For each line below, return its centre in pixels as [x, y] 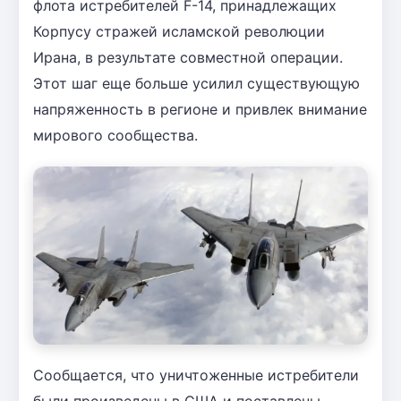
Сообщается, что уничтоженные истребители [196, 375]
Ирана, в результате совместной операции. [188, 57]
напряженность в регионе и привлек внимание [200, 109]
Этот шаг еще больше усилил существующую [196, 83]
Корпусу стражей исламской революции [179, 31]
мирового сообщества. [115, 135]
